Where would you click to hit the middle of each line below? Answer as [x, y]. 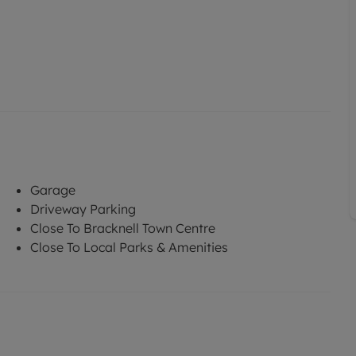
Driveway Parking [83, 209]
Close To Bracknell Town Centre [123, 228]
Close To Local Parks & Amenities [129, 247]
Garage [53, 190]
